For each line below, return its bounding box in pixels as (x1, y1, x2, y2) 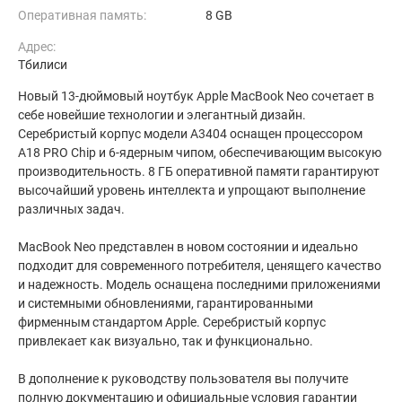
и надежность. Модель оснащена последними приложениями (18, 277, 380, 292)
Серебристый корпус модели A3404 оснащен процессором (18, 127, 363, 141)
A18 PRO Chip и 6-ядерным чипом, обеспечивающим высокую (18, 145, 381, 160)
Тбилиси (18, 57, 67, 72)
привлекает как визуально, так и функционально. (18, 334, 313, 348)
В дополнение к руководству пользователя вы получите (18, 371, 348, 386)
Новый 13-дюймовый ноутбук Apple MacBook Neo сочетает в (18, 89, 374, 103)
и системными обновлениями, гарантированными (18, 296, 313, 310)
